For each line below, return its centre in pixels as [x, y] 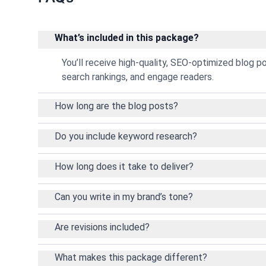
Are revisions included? [102, 227]
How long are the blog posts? [116, 106]
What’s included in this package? [127, 37]
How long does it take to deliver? [124, 166]
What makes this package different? [131, 257]
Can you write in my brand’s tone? [124, 197]
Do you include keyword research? [126, 136]
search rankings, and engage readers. [138, 77]
